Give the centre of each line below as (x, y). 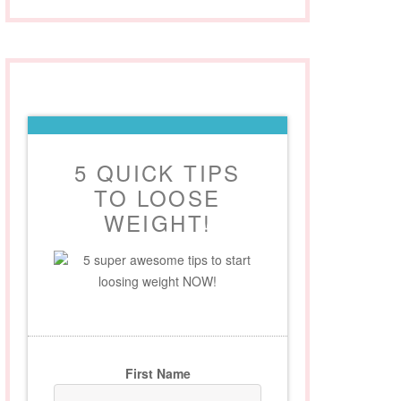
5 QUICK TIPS (158, 173)
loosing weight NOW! (158, 282)
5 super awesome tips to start (167, 260)
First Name (158, 374)
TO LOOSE (158, 198)
